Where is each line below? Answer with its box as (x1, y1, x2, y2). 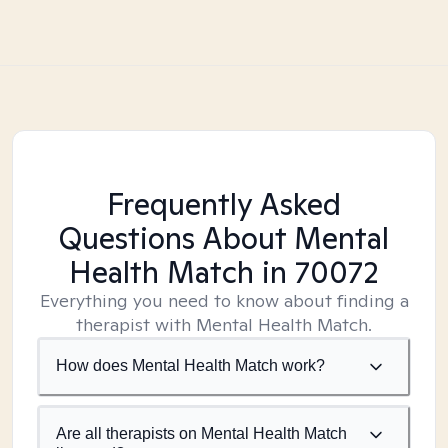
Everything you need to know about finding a (39, 289, 409, 312)
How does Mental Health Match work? (56, 357, 325, 374)
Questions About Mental (59, 218, 389, 258)
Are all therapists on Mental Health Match (56, 425, 347, 442)
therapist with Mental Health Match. (76, 313, 372, 336)
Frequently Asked (107, 184, 341, 224)
